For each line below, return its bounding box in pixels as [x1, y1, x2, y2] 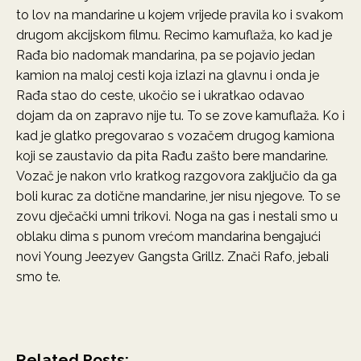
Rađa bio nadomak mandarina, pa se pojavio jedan [16, 48, 315, 63]
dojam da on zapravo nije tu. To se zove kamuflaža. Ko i [16, 108, 345, 123]
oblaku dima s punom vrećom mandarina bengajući [16, 229, 321, 244]
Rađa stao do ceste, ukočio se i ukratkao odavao [16, 88, 305, 103]
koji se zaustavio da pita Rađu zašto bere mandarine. [16, 148, 328, 164]
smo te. [16, 269, 60, 284]
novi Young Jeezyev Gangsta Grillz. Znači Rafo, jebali [16, 249, 329, 264]
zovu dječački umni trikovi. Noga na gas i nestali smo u [16, 209, 338, 224]
